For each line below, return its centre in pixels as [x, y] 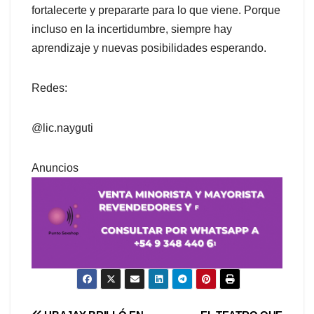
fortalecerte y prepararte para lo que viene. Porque [156, 10]
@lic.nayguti [62, 128]
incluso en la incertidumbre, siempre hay [132, 29]
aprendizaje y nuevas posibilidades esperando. [149, 48]
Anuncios [55, 168]
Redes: [49, 88]
